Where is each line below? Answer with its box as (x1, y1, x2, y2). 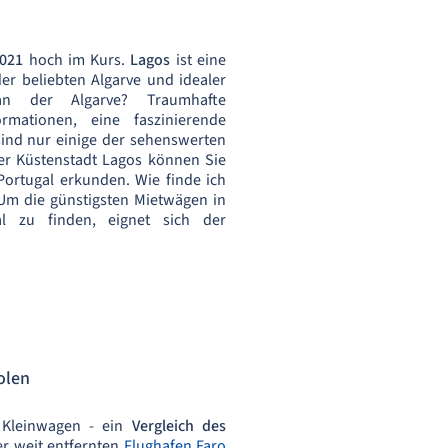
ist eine (170, 49, 227, 71)
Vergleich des (131, 415, 227, 437)
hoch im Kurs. (23, 49, 131, 71)
